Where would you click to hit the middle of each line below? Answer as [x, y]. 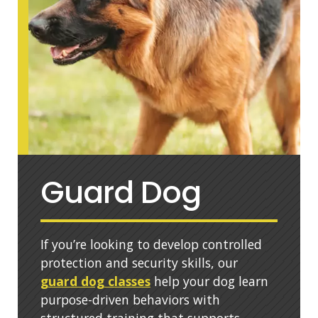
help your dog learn [209, 281]
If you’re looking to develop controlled [151, 244]
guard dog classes [95, 281]
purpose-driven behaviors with [130, 299]
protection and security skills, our [139, 262]
